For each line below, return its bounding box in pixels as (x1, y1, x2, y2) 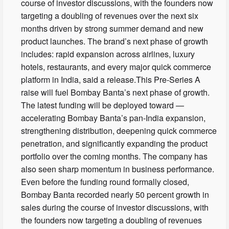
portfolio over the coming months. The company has (21, 150, 208, 163)
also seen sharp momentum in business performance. (21, 163, 215, 175)
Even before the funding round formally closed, (21, 176, 190, 188)
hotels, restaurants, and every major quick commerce (21, 61, 212, 73)
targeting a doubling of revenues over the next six (21, 10, 199, 22)
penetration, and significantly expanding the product (21, 138, 208, 150)
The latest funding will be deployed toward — (21, 99, 185, 111)
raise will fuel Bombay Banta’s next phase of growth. (21, 86, 210, 99)
